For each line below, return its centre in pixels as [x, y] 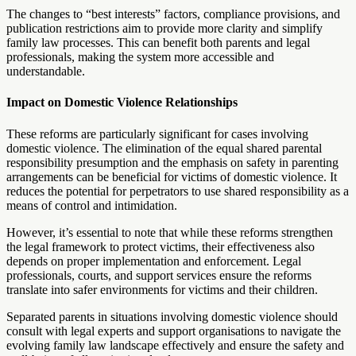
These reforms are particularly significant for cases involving [157, 133]
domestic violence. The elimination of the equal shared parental [164, 148]
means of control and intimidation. [92, 205]
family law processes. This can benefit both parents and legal [158, 43]
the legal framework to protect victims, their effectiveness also [161, 246]
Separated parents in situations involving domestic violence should [172, 316]
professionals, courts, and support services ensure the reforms [159, 275]
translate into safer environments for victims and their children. [162, 289]
